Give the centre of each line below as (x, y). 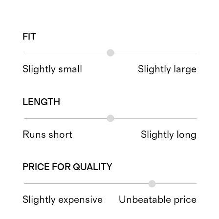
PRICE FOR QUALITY (68, 168)
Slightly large (167, 69)
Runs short (48, 134)
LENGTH (42, 102)
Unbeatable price (157, 200)
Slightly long (168, 134)
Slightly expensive (63, 200)
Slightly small (53, 69)
